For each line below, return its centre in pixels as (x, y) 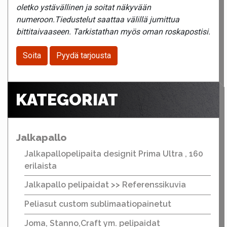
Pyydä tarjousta (84, 56)
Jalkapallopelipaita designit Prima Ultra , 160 (114, 154)
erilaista (41, 166)
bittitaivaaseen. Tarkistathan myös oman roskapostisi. (113, 32)
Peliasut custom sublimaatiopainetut (98, 204)
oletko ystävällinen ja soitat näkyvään (84, 8)
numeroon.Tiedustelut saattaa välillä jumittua (98, 20)
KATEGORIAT (67, 100)
